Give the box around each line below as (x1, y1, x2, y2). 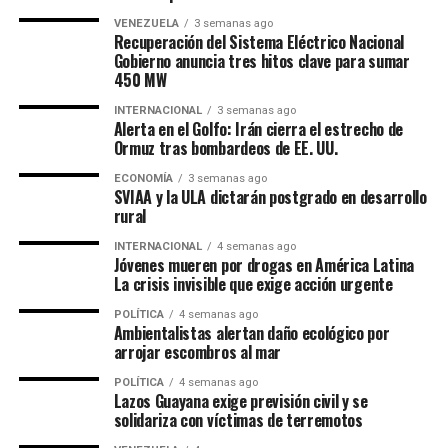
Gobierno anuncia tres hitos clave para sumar (113, 49, 410, 73)
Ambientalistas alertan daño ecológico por (113, 321, 390, 345)
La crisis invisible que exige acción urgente (113, 272, 393, 296)
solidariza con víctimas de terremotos (113, 408, 363, 432)
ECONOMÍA (113, 172, 173, 185)
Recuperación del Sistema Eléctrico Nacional (113, 30, 404, 54)
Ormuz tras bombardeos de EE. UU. (113, 136, 338, 160)
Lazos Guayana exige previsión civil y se (113, 389, 368, 413)
